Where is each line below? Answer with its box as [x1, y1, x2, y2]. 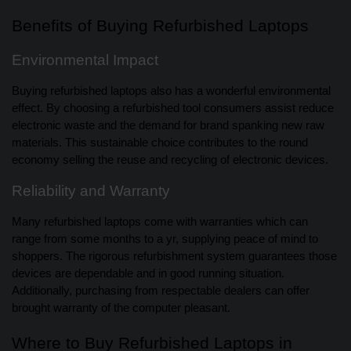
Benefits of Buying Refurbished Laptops [12, 16, 309, 36]
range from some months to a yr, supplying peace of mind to [12, 233, 318, 246]
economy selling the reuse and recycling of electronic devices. [12, 154, 328, 167]
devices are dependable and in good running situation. [12, 267, 284, 280]
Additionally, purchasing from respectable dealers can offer [12, 284, 309, 298]
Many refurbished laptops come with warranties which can [12, 215, 308, 229]
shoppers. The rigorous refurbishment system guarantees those [12, 250, 337, 263]
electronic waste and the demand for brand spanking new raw [12, 119, 324, 132]
